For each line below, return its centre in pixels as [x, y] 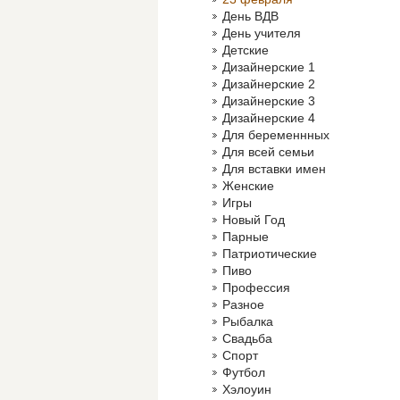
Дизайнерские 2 [269, 84]
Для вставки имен [274, 169]
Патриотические [270, 254]
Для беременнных [276, 135]
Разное [243, 304]
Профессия [256, 287]
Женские [248, 186]
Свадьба [247, 338]
